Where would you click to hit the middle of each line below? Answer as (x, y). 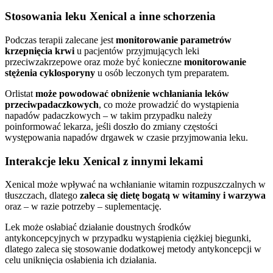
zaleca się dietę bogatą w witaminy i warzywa (172, 196)
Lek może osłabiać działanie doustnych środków (98, 227)
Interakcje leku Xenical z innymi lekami (104, 161)
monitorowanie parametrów (174, 40)
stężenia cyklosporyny (50, 73)
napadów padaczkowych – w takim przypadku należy (108, 115)
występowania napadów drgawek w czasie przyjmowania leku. (126, 137)
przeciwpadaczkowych (52, 105)
